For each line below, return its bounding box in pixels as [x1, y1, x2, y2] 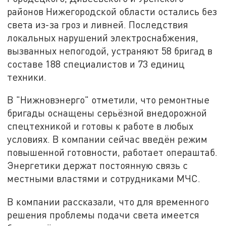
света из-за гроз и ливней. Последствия [7, 18, 189, 30]
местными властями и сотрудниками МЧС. [7, 173, 201, 185]
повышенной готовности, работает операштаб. [7, 146, 218, 158]
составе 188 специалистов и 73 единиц [7, 58, 185, 70]
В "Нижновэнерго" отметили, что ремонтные [7, 94, 210, 106]
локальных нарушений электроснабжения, [7, 31, 199, 43]
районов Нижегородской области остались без [7, 5, 217, 17]
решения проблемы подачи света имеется [7, 209, 200, 221]
